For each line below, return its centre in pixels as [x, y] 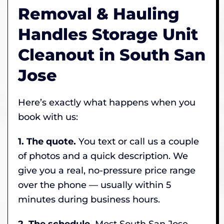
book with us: [48, 117]
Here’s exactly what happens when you [107, 102]
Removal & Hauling [99, 13]
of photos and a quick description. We [103, 156]
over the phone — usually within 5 [94, 185]
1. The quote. [47, 141]
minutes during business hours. [89, 199]
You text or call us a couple [137, 141]
